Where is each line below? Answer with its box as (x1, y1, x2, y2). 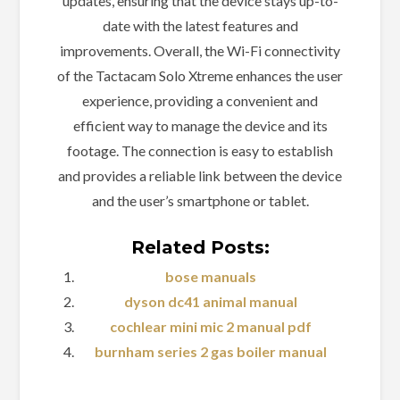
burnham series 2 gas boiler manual (95, 342, 327, 360)
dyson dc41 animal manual (124, 292, 297, 310)
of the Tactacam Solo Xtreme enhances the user (57, 66, 343, 84)
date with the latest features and (102, 16, 298, 34)
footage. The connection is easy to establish (67, 141, 333, 159)
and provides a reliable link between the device (58, 166, 342, 184)
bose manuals (165, 267, 256, 285)
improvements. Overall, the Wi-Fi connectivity (60, 41, 340, 59)
